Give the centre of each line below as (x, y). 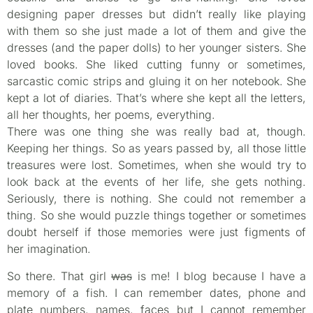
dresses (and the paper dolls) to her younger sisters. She (156, 48)
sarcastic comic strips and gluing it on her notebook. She (156, 81)
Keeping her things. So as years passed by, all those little (156, 148)
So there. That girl (59, 276)
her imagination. (49, 249)
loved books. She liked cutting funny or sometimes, (156, 65)
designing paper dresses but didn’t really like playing (156, 14)
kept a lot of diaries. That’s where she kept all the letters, (156, 98)
